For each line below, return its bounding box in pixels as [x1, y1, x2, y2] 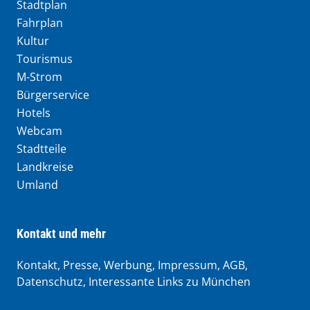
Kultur [17, 33, 49, 48]
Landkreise [17, 158, 73, 174]
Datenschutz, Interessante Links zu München [17, 273, 250, 289]
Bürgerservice [17, 86, 89, 102]
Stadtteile [17, 140, 66, 156]
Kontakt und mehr [17, 226, 106, 241]
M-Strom [17, 69, 62, 84]
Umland [17, 176, 58, 192]
